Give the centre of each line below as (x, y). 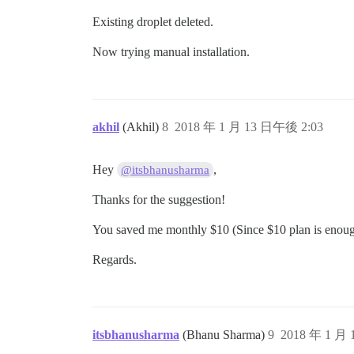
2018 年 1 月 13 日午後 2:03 (249, 126)
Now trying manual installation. (171, 51)
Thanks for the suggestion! (159, 199)
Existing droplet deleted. (153, 21)
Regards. (115, 259)
